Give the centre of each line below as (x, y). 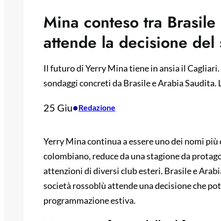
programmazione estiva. (90, 201)
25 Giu (58, 108)
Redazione (97, 108)
